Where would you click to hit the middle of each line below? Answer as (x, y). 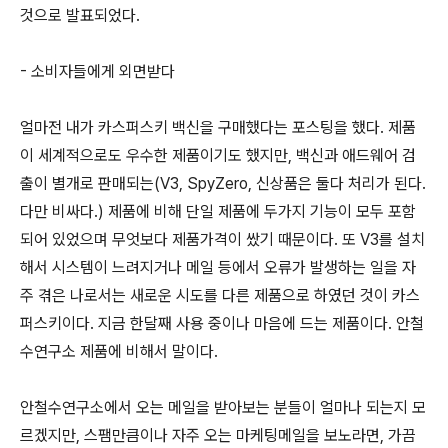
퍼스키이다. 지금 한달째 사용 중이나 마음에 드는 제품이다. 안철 (222, 323)
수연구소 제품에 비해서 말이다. (119, 351)
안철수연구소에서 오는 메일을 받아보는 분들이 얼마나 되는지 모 (223, 407)
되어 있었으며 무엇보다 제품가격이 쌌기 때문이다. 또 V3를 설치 (222, 239)
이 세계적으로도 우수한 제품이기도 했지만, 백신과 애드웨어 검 (218, 155)
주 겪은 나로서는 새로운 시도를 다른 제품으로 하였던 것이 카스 (220, 295)
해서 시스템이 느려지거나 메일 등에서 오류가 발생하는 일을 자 (218, 267)
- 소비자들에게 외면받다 (97, 71)
